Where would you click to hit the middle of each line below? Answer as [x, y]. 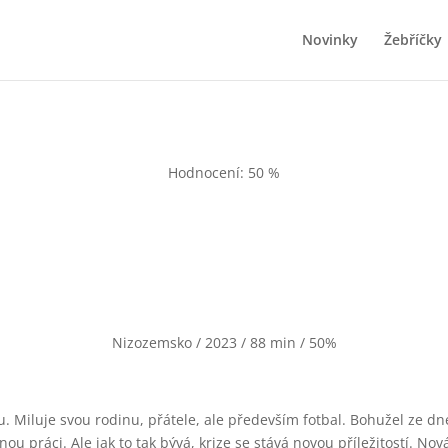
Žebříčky [412, 39]
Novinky [329, 39]
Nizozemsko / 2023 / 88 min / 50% [224, 343]
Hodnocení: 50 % [224, 172]
